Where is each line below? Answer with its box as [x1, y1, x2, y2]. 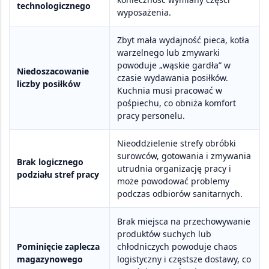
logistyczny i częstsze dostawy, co [117, 253, 251, 265]
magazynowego [17, 253, 83, 265]
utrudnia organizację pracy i [117, 163, 231, 175]
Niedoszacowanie [17, 65, 89, 77]
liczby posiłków [17, 78, 80, 90]
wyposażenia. [117, 7, 171, 19]
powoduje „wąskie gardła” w [117, 59, 231, 71]
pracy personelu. [117, 110, 185, 122]
